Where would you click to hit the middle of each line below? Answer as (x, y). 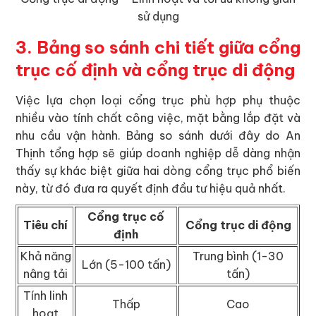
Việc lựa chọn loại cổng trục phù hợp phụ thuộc (158, 101)
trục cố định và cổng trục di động (156, 70)
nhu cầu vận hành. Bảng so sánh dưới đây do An (158, 136)
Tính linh (46, 296)
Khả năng (45, 256)
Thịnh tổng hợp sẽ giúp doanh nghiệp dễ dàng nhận (158, 153)
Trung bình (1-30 (238, 256)
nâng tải (46, 274)
